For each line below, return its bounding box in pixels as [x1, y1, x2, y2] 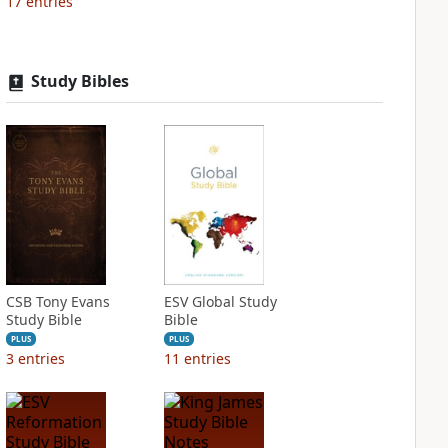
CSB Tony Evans [5, 292, 110, 311]
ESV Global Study [163, 292, 277, 311]
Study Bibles [30, 70, 129, 92]
